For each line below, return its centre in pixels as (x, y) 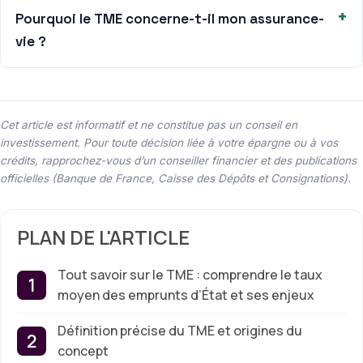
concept (83, 351)
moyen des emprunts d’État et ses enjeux (186, 295)
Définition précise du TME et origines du (180, 331)
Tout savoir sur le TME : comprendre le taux (190, 275)
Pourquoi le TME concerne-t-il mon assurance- (170, 19)
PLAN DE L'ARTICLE (103, 237)
